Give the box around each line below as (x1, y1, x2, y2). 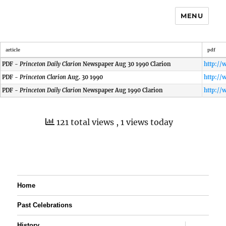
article (6, 47, 20, 52)
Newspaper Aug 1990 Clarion (81, 87, 162, 94)
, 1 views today (116, 117, 173, 127)
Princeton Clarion (20, 74, 66, 81)
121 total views (54, 117, 116, 127)
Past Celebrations (17, 201, 73, 209)
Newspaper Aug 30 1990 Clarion (81, 61, 171, 68)
